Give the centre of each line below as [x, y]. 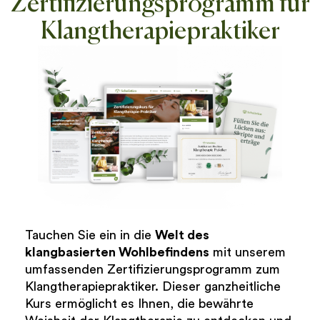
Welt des [182, 235]
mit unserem [247, 252]
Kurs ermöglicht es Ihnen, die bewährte [139, 304]
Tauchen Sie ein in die [90, 235]
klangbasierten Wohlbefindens [117, 252]
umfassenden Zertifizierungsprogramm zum [152, 270]
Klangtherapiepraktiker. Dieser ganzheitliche [153, 287]
